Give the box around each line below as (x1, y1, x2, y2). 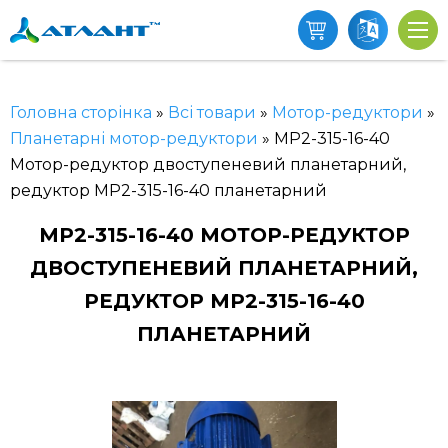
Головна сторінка (10, 103, 152, 122)
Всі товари (168, 103, 256, 122)
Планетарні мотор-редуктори (10, 129, 258, 148)
